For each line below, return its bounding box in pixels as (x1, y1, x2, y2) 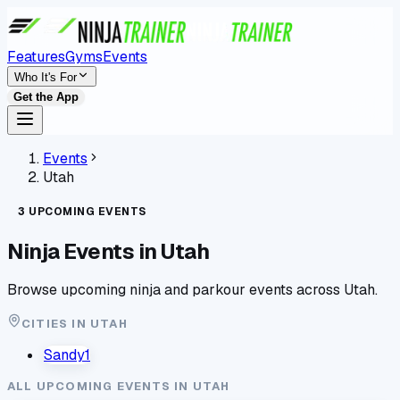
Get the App (13, 90, 79, 104)
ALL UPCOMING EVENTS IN (7, 378, 193, 394)
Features (7, 47, 65, 66)
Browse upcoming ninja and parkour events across (7, 279, 344, 299)
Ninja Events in (7, 237, 161, 265)
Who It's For (14, 71, 77, 84)
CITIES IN (21, 315, 90, 331)
